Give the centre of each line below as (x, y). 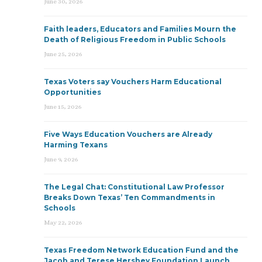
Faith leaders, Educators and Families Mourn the (140, 29)
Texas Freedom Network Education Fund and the (141, 250)
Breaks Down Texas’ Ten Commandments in (130, 197)
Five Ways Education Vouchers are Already (128, 134)
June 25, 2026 (63, 54)
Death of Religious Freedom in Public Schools (135, 39)
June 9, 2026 (61, 159)
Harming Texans (76, 144)
